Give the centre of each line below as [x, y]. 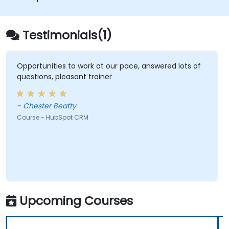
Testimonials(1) [67, 35]
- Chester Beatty [46, 106]
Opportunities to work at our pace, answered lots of [109, 66]
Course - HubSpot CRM [52, 118]
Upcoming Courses [76, 200]
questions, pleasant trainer [64, 77]
